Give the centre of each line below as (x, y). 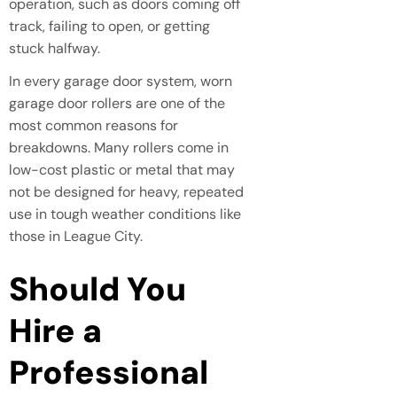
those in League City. (76, 236)
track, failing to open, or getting (109, 26)
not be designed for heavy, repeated (126, 191)
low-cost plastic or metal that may (122, 169)
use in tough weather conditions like (125, 214)
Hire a (55, 330)
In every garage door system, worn (121, 81)
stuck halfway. (54, 48)
